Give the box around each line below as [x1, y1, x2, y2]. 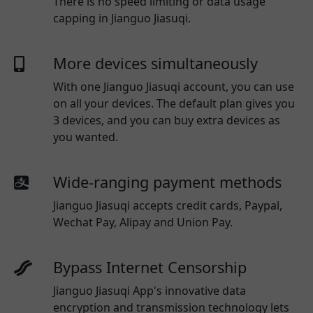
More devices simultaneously [53, 52, 258, 73]
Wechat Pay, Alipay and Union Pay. [53, 214, 235, 230]
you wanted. [53, 129, 118, 145]
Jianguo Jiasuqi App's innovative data [53, 282, 246, 298]
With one [53, 78, 103, 94]
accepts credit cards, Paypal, [130, 197, 282, 213]
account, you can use [180, 78, 294, 94]
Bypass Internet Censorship [53, 256, 247, 277]
